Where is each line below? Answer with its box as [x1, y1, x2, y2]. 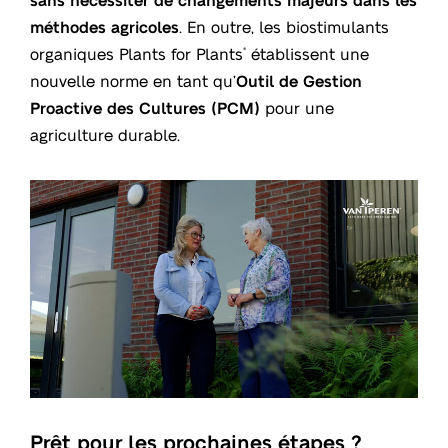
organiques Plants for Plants [30, 43, 243, 63]
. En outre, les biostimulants [179, 16, 389, 36]
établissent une [246, 43, 369, 63]
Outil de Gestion [236, 70, 362, 90]
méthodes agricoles [30, 16, 179, 36]
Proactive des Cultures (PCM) [30, 97, 260, 117]
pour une [260, 97, 334, 117]
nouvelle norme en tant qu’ [30, 70, 236, 90]
